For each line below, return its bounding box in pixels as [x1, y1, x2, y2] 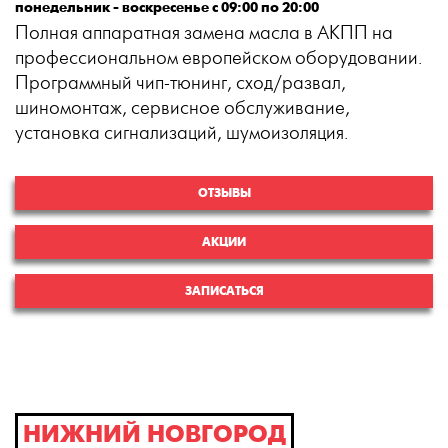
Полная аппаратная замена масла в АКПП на [15, 23, 393, 45]
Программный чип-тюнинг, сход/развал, [15, 73, 346, 95]
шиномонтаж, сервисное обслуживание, [15, 98, 350, 120]
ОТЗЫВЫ [197, 186, 251, 201]
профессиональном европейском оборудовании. [15, 48, 422, 70]
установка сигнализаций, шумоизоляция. [15, 123, 348, 145]
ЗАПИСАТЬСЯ [184, 284, 264, 299]
